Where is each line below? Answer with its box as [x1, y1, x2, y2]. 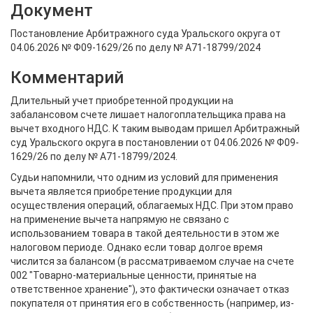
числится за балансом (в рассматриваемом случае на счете [10, 256, 294, 268]
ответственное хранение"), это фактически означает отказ [10, 284, 289, 296]
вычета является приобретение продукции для [10, 186, 232, 198]
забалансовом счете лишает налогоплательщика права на [10, 109, 286, 121]
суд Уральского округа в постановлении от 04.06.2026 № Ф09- [10, 137, 299, 149]
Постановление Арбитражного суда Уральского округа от [10, 28, 281, 40]
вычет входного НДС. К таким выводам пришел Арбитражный [10, 123, 300, 135]
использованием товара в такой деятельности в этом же [10, 228, 279, 240]
